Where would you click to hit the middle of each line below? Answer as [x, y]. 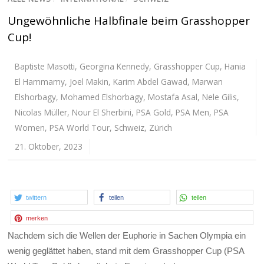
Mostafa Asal [173, 97]
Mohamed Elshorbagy [102, 97]
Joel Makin [89, 81]
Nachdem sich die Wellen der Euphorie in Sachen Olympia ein [127, 235]
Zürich [161, 127]
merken [37, 218]
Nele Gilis [220, 97]
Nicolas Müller [41, 112]
